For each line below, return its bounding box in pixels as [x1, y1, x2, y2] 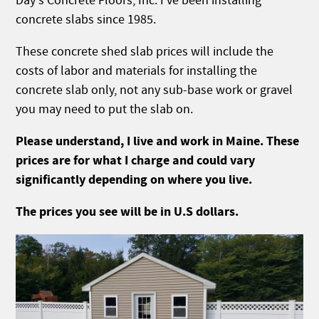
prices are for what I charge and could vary [16, 152, 256, 169]
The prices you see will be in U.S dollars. [16, 203, 239, 221]
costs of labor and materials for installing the [16, 63, 258, 79]
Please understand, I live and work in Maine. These [16, 132, 300, 150]
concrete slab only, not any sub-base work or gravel [16, 82, 293, 98]
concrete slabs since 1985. [16, 11, 159, 28]
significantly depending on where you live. [16, 171, 256, 189]
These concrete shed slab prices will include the [16, 43, 274, 60]
